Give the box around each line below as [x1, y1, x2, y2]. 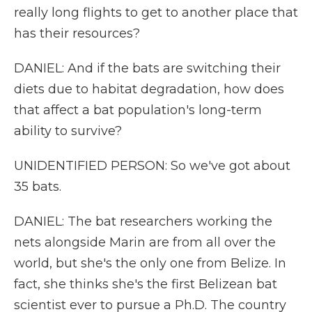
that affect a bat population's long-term [14, 102, 262, 118]
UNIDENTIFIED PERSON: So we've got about [14, 158, 290, 173]
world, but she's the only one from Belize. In [14, 256, 286, 271]
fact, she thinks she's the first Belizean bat [14, 276, 277, 292]
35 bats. [14, 179, 61, 194]
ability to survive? [14, 123, 122, 139]
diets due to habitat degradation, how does [14, 81, 284, 97]
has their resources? [14, 26, 140, 41]
